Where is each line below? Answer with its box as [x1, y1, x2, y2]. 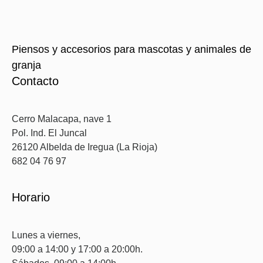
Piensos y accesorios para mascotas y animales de [12, 43, 251, 55]
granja [12, 59, 41, 71]
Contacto [12, 75, 59, 87]
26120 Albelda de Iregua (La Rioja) [12, 142, 157, 152]
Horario [12, 191, 50, 204]
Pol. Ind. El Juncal [12, 128, 87, 138]
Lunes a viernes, [12, 230, 80, 240]
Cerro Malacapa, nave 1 [12, 114, 112, 124]
